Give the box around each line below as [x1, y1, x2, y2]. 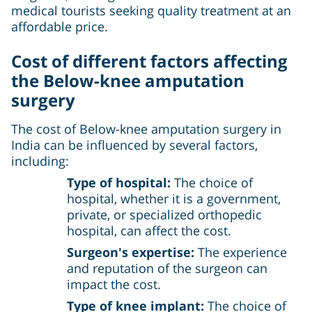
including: [11, 153, 69, 170]
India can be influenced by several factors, [11, 136, 258, 154]
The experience [198, 244, 287, 261]
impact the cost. [67, 276, 161, 293]
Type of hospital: [67, 174, 171, 192]
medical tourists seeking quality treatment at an [11, 2, 291, 19]
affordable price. [11, 18, 108, 36]
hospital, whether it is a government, [67, 190, 281, 208]
